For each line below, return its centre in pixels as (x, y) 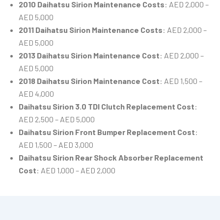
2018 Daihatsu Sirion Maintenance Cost (89, 81)
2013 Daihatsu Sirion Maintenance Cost (89, 55)
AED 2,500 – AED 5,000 (57, 119)
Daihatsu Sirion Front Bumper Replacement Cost (107, 132)
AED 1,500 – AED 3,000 (56, 145)
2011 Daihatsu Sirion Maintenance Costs (91, 30)
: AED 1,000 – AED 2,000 (76, 170)
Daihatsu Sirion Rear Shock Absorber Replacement (111, 158)
